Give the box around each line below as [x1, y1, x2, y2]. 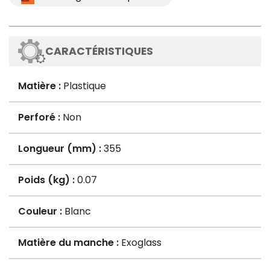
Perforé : [18, 110, 60, 125]
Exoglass [119, 236, 162, 250]
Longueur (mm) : [18, 142, 101, 156]
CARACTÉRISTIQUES [45, 44, 153, 59]
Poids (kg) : [18, 173, 75, 187]
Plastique [61, 79, 106, 93]
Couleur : [18, 204, 62, 219]
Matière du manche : [18, 236, 119, 250]
